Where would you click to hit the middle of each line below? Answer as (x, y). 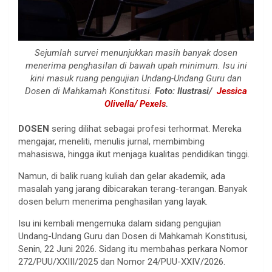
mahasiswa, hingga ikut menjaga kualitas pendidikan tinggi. (134, 154)
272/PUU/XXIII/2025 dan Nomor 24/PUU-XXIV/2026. (122, 261)
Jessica (231, 91)
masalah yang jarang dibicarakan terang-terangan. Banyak (133, 189)
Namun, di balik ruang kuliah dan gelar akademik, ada (122, 176)
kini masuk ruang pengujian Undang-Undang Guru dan (136, 78)
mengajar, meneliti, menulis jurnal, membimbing (111, 141)
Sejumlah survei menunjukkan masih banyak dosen (136, 53)
